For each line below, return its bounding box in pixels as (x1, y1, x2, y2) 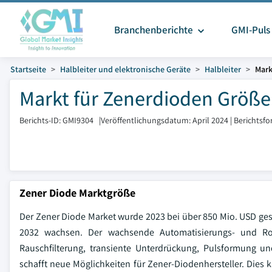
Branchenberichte (114, 23, 195, 36)
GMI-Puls (231, 23, 270, 36)
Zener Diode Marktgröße (19, 186, 135, 200)
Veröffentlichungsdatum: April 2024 (101, 115, 228, 126)
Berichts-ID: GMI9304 (19, 115, 93, 126)
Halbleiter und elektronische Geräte (60, 64, 191, 75)
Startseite (10, 64, 46, 75)
